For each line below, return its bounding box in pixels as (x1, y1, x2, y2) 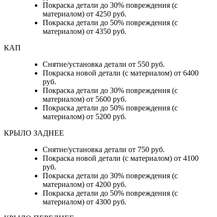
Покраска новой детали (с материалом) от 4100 (43, 154, 199, 163)
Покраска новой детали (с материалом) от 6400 (43, 69, 199, 77)
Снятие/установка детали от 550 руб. (43, 60, 165, 69)
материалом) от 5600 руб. (43, 95, 126, 104)
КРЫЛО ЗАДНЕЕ (4, 129, 66, 138)
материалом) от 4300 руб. (43, 198, 126, 206)
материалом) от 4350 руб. (43, 27, 126, 36)
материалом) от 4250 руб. (43, 10, 126, 18)
